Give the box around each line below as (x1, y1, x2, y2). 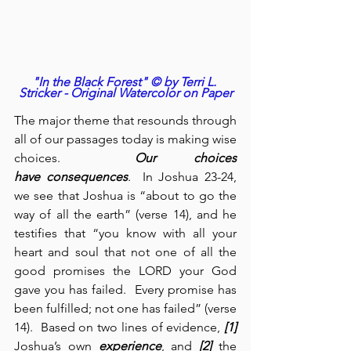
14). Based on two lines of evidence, (14, 320, 224, 335)
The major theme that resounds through (14, 113, 237, 128)
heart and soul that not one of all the (14, 244, 237, 260)
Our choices (135, 150, 237, 166)
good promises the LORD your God (14, 263, 237, 279)
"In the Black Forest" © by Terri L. (31, 74, 219, 90)
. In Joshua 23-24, (127, 169, 237, 185)
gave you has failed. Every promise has (14, 282, 237, 298)
